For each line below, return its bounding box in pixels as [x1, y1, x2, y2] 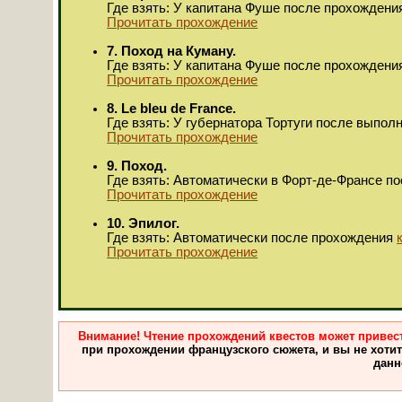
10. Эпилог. [107, 215, 180, 231]
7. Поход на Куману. [107, 43, 237, 58]
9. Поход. [107, 158, 168, 173]
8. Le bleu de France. [107, 100, 237, 116]
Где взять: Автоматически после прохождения [107, 230, 398, 245]
